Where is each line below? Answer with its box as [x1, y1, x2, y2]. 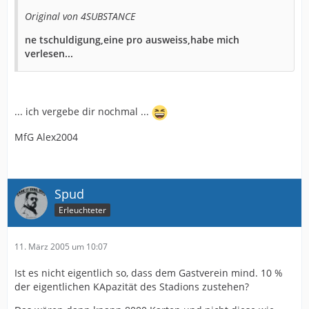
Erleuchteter [59, 203, 106, 216]
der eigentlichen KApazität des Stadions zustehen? [14, 279, 249, 293]
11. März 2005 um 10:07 [14, 240, 108, 252]
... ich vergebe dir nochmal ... [14, 105, 152, 118]
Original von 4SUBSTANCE [25, 9, 135, 23]
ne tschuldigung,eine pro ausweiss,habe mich [25, 32, 239, 46]
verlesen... [25, 46, 73, 60]
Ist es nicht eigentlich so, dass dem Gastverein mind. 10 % [14, 266, 283, 279]
